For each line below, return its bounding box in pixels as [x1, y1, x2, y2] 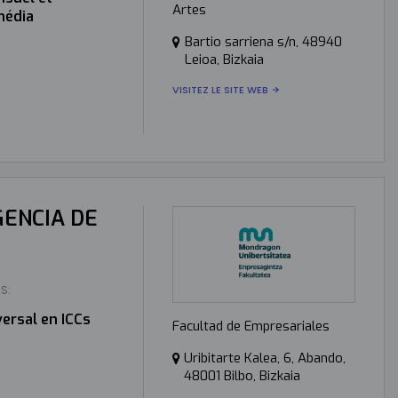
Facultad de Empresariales [171, 316, 330, 335]
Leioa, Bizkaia [184, 50, 264, 68]
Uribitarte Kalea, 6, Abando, [183, 348, 346, 367]
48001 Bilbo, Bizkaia [183, 366, 300, 385]
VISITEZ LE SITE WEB [171, 82, 268, 97]
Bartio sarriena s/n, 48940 [184, 32, 342, 51]
